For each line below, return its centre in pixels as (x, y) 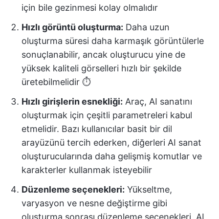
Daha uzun (146, 27)
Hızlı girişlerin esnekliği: (72, 101)
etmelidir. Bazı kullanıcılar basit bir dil (97, 129)
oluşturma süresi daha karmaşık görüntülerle (113, 41)
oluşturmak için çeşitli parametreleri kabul (107, 115)
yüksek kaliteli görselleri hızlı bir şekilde (101, 68)
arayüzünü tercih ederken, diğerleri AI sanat (111, 142)
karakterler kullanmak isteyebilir (87, 170)
